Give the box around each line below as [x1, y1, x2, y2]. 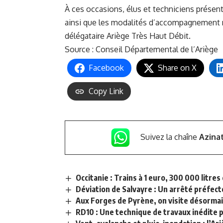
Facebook [89, 63, 124, 73]
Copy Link [89, 86, 123, 97]
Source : [65, 44, 96, 55]
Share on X [158, 63, 197, 73]
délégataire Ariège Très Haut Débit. [65, 31, 191, 41]
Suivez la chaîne [140, 132, 199, 142]
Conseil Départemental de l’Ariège [96, 44, 218, 55]
